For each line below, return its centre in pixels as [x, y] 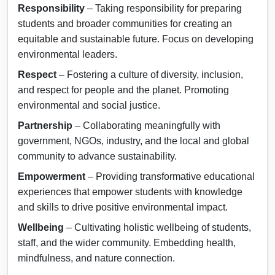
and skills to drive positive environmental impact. [123, 207]
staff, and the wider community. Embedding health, [127, 243]
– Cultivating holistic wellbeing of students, [157, 227]
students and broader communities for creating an [125, 24]
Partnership [45, 126]
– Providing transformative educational [170, 176]
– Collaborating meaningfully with [146, 126]
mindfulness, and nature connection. [96, 258]
